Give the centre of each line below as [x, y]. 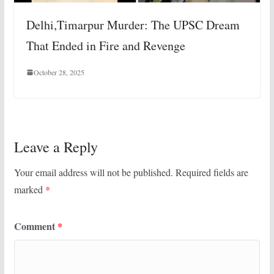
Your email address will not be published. [93, 172]
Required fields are [212, 172]
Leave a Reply [56, 147]
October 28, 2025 [59, 72]
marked [29, 190]
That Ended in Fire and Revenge [106, 46]
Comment [35, 226]
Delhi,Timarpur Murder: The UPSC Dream [133, 25]
